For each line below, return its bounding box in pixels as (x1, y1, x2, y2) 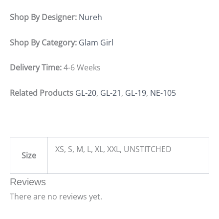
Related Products (10, 87, 73, 98)
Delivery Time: (10, 62, 62, 73)
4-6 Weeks (62, 62, 101, 73)
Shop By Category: (10, 37, 77, 48)
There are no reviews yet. (10, 191, 102, 202)
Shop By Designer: (10, 11, 77, 22)
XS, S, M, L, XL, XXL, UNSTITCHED (55, 143, 172, 154)
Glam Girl (79, 37, 113, 48)
